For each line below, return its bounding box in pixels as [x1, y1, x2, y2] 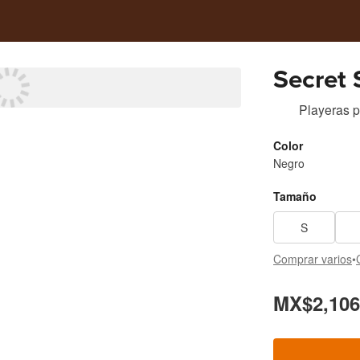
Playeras [299, 100, 350, 118]
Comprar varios [273, 251, 352, 267]
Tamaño [273, 188, 317, 204]
